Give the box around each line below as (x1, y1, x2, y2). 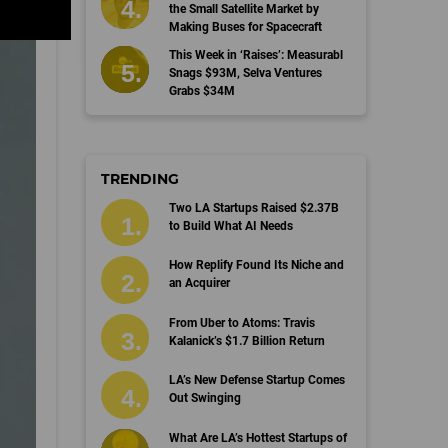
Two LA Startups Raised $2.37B (168, 200, 339, 215)
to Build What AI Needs (168, 218, 293, 233)
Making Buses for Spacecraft (168, 19, 322, 34)
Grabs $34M (168, 83, 235, 98)
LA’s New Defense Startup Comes (168, 373, 345, 387)
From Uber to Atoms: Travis (168, 315, 315, 330)
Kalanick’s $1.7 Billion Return (168, 333, 325, 348)
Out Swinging (168, 391, 241, 405)
